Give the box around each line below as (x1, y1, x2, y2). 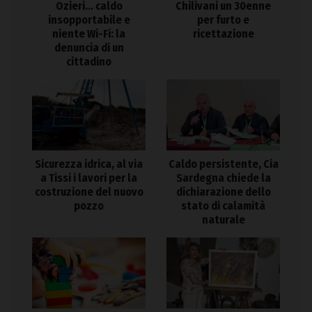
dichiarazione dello (175, 185, 271, 198)
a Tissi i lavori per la (40, 171, 137, 185)
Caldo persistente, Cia (168, 157, 279, 171)
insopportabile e (47, 13, 130, 26)
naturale (201, 212, 245, 226)
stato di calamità (181, 198, 265, 212)
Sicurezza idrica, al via (35, 157, 143, 171)
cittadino (66, 54, 111, 68)
